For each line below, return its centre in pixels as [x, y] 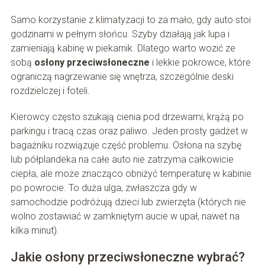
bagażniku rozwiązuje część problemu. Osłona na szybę [126, 146]
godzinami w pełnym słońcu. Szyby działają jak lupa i [120, 34]
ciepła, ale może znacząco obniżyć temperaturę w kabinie [131, 174]
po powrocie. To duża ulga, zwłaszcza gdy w [104, 188]
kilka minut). [35, 231]
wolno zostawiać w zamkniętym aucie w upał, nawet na [125, 216]
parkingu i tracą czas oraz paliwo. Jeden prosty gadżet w [129, 131]
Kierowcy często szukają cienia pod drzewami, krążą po [127, 117]
